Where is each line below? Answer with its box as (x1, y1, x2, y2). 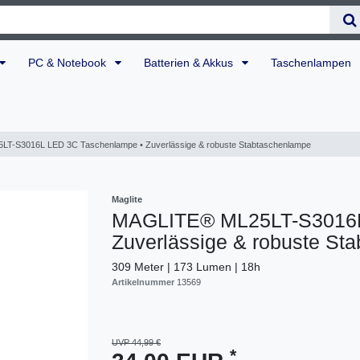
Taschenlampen (271, 55, 354, 69)
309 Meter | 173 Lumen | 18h (112, 260, 260, 274)
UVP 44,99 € (112, 337, 161, 348)
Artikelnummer (112, 277, 177, 288)
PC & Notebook (28, 55, 109, 69)
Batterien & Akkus (144, 55, 236, 69)
